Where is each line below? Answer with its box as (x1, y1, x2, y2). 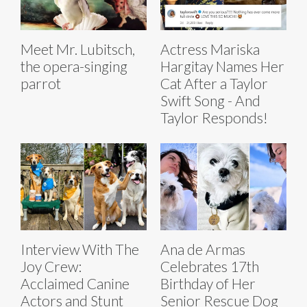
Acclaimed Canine (21, 274, 130, 292)
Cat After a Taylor (160, 74, 268, 92)
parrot (21, 74, 61, 92)
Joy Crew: (21, 257, 82, 275)
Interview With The (21, 240, 139, 258)
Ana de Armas (160, 240, 245, 258)
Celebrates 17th (160, 257, 259, 275)
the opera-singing (21, 57, 127, 75)
